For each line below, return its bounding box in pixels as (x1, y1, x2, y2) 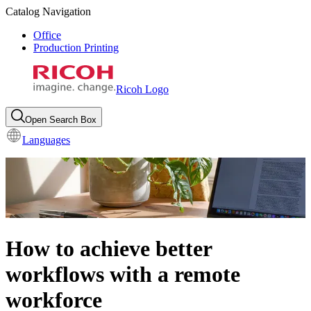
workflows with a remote (6, 261, 240, 287)
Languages (22, 134, 70, 146)
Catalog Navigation (6, 6, 91, 17)
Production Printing (33, 42, 119, 53)
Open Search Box (25, 115, 96, 125)
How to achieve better (6, 235, 212, 261)
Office (33, 29, 61, 41)
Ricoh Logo (116, 83, 169, 95)
